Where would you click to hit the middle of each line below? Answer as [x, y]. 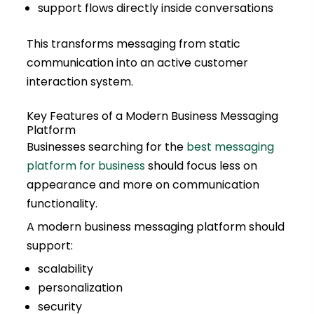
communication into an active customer [137, 63]
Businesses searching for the [106, 147]
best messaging [230, 147]
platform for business [86, 166]
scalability [65, 269]
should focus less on [201, 166]
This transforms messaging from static [133, 44]
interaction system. [80, 82]
